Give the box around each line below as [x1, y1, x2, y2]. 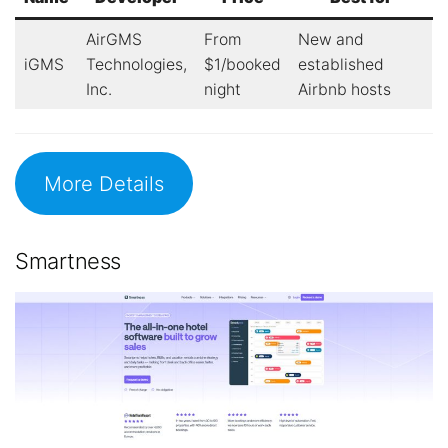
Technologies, [85, 54, 187, 74]
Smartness [15, 248, 121, 275]
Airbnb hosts [297, 79, 391, 99]
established [297, 54, 384, 74]
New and [297, 29, 364, 49]
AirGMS [85, 29, 142, 49]
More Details [43, 170, 164, 196]
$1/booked [203, 54, 281, 74]
